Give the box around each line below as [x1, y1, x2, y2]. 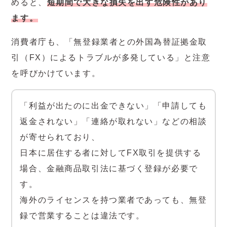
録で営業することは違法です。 [20, 211, 145, 220]
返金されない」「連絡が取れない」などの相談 [20, 117, 207, 126]
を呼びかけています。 [11, 68, 101, 78]
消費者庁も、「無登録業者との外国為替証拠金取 [11, 37, 207, 46]
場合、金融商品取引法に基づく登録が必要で [20, 164, 198, 173]
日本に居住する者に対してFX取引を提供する [20, 148, 202, 157]
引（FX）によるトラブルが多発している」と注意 [11, 53, 211, 62]
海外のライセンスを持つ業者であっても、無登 [20, 195, 207, 204]
